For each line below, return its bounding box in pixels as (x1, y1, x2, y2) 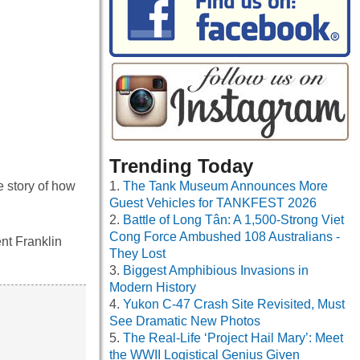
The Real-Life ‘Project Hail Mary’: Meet (123, 331, 343, 346)
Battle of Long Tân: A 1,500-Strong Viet (123, 213, 344, 227)
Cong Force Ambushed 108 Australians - (109, 230, 340, 244)
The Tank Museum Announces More (123, 179, 328, 194)
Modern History (109, 280, 196, 295)
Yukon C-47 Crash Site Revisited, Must (123, 297, 345, 312)
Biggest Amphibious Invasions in (123, 264, 309, 278)
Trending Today (109, 155, 253, 178)
